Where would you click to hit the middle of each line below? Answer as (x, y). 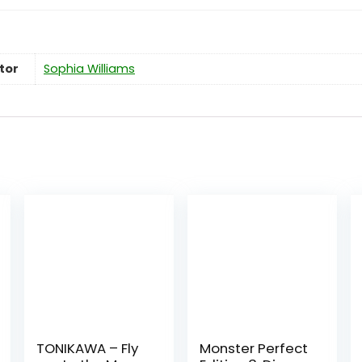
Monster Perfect (254, 348)
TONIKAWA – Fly (87, 348)
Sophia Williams (89, 68)
